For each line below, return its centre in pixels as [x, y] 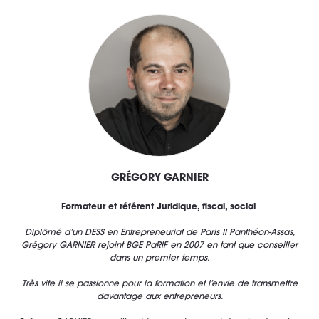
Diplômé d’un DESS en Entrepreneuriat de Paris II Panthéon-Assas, [159, 233]
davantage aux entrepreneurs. [159, 297]
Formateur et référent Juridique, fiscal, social [159, 208]
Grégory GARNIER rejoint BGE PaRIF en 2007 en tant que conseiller [159, 246]
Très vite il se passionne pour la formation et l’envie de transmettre [159, 284]
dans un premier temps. [159, 259]
